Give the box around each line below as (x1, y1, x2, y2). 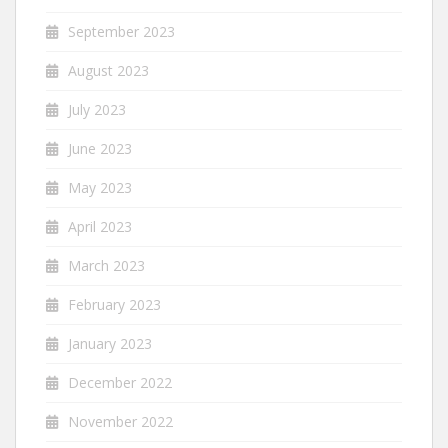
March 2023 (68, 255, 145, 275)
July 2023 (68, 99, 126, 119)
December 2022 (68, 372, 172, 392)
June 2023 (68, 138, 132, 158)
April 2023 (68, 216, 132, 236)
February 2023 (68, 294, 161, 314)
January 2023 (68, 333, 152, 353)
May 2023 (68, 177, 132, 197)
